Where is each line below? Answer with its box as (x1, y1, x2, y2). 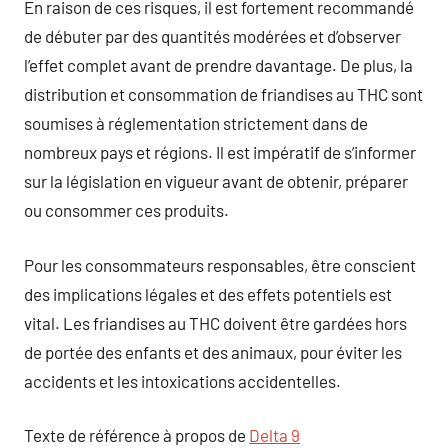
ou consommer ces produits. (24, 200, 229, 220)
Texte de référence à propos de (24, 425, 249, 445)
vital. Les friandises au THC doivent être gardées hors (24, 312, 407, 333)
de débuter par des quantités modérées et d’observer (24, 26, 401, 46)
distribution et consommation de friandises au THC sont (24, 84, 423, 104)
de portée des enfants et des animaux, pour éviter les (24, 341, 402, 362)
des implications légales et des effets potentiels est (24, 283, 392, 304)
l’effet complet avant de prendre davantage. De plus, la (24, 55, 413, 75)
